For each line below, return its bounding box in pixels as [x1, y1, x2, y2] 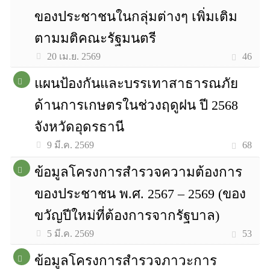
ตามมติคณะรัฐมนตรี [34, 31, 157, 46]
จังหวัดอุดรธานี [34, 119, 125, 134]
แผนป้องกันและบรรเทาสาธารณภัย [34, 76, 239, 91]
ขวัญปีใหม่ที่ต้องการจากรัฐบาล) [34, 208, 220, 223]
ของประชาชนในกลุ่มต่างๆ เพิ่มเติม [34, 9, 238, 24]
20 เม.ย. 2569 [47, 51, 101, 61]
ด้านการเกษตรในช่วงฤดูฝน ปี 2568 [34, 98, 239, 113]
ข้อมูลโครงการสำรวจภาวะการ [34, 253, 218, 268]
